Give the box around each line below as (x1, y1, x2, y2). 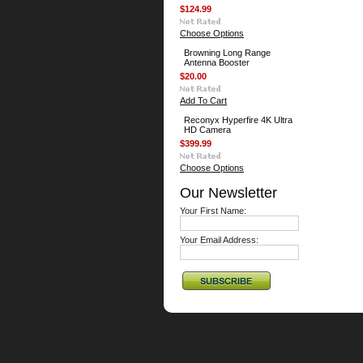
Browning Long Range (184, 48, 271, 58)
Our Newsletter (180, 184, 277, 201)
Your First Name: (180, 206, 246, 216)
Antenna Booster (184, 58, 250, 67)
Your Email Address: (180, 235, 258, 245)
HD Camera (184, 125, 231, 135)
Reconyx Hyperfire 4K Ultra (184, 115, 293, 125)
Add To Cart (180, 96, 227, 105)
